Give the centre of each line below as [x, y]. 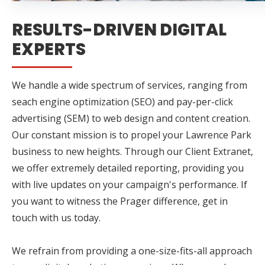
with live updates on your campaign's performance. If [130, 184]
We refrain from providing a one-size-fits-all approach [132, 251]
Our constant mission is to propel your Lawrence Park [132, 135]
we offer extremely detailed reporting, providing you [128, 168]
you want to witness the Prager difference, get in [120, 201]
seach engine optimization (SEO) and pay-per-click [122, 101]
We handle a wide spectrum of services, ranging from [130, 85]
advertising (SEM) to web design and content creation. [131, 118]
